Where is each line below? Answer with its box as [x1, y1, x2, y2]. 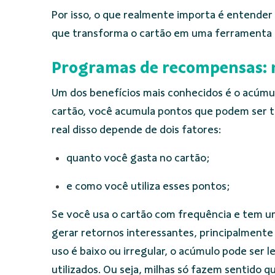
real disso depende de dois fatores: [52, 123, 221, 136]
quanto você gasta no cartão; [66, 152, 209, 165]
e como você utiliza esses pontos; [66, 180, 230, 193]
